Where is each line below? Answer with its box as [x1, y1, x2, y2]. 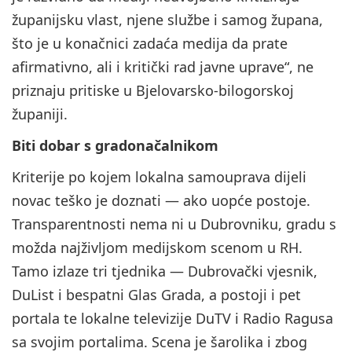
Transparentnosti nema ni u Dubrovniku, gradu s [12, 214, 336, 234]
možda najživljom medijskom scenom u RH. [12, 238, 302, 258]
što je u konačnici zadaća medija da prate [12, 34, 288, 53]
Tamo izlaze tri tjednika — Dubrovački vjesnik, [12, 262, 317, 281]
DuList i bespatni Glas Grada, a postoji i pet [12, 285, 301, 305]
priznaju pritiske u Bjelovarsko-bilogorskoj [12, 81, 294, 101]
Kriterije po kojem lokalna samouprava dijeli [12, 167, 306, 187]
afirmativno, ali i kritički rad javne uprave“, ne [12, 57, 313, 77]
